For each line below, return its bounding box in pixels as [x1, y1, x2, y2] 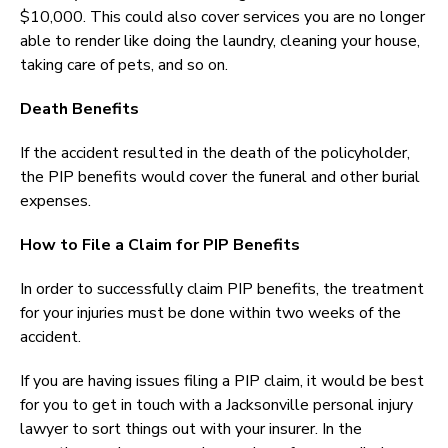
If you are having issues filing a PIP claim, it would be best [20, 370, 424, 393]
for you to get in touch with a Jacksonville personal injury [20, 394, 413, 417]
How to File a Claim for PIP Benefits [20, 234, 300, 257]
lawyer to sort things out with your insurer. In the [20, 418, 362, 441]
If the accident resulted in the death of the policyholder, [20, 142, 410, 165]
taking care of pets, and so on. [20, 54, 228, 77]
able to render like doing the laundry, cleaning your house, [20, 30, 420, 53]
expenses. [20, 190, 91, 213]
